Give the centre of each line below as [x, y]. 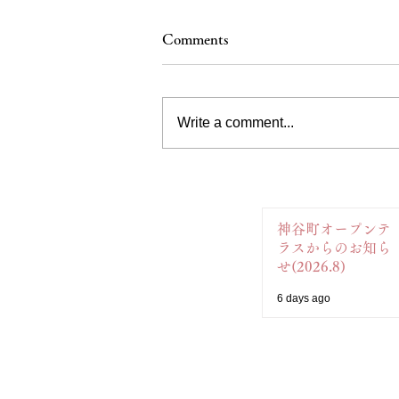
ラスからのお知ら [334, 248]
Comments [195, 39]
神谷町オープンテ [334, 229]
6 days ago [304, 298]
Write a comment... [236, 122]
